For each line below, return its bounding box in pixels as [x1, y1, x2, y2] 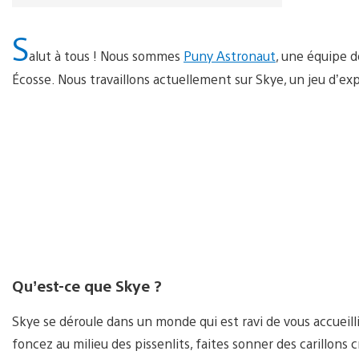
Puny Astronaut [184, 46, 276, 64]
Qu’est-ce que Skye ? [12, 275, 162, 295]
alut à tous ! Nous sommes [29, 46, 184, 64]
